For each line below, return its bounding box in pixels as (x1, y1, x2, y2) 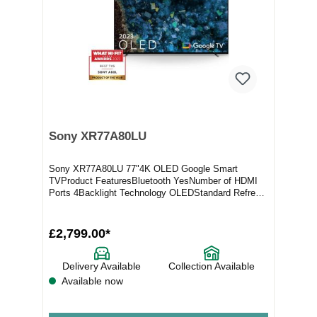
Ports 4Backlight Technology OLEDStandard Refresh (49, 187, 265, 198)
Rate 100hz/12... (49, 199, 117, 210)
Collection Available (168, 260, 255, 272)
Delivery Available (62, 260, 142, 272)
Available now (59, 275, 123, 287)
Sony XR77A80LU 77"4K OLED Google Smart (49, 163, 238, 174)
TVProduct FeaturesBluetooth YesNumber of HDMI (49, 175, 258, 186)
